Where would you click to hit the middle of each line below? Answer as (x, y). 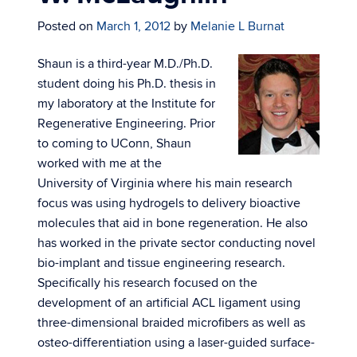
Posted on (67, 26)
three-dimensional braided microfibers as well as (171, 323)
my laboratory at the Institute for (126, 104)
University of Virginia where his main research (165, 183)
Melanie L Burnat (237, 26)
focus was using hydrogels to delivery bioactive (169, 203)
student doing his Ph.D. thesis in (127, 84)
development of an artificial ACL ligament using (169, 303)
